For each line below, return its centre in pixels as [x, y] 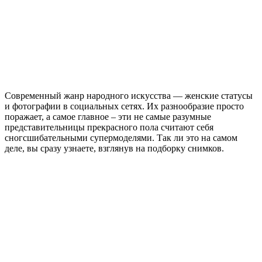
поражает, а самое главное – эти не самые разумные [108, 116]
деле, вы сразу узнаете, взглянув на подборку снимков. [114, 148]
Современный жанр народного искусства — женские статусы [129, 95]
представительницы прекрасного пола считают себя [109, 127]
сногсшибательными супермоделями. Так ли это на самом [121, 137]
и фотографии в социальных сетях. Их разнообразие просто [124, 106]
